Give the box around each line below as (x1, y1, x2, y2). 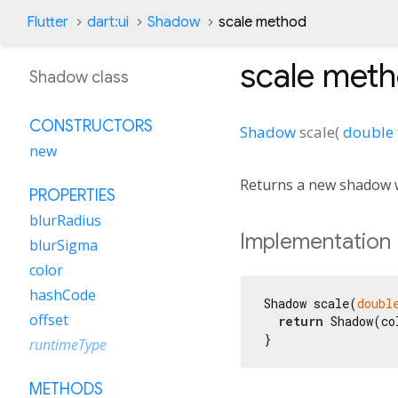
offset (29, 310, 68, 330)
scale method (219, 13, 306, 31)
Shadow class (29, 68, 129, 87)
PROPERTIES (29, 186, 115, 205)
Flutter (27, 13, 68, 31)
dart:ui (87, 13, 129, 31)
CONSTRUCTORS (29, 116, 153, 136)
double (343, 121, 394, 142)
